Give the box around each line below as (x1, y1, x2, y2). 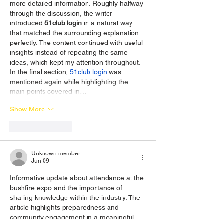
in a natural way (82, 19, 134, 27)
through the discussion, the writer (10, 9, 114, 18)
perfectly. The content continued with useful (10, 39, 145, 47)
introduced (10, 19, 44, 27)
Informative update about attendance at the (10, 174, 146, 182)
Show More (10, 105, 45, 113)
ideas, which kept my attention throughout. (10, 58, 142, 66)
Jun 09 (31, 157, 49, 165)
